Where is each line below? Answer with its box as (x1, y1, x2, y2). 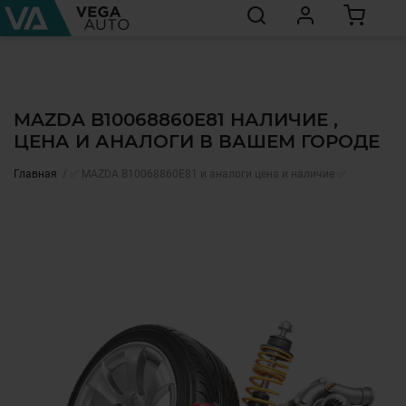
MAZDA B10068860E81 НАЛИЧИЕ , (14, 109, 338, 130)
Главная (14, 168, 57, 180)
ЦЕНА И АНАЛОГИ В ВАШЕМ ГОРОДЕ (14, 130, 380, 152)
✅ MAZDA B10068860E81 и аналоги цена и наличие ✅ (70, 168, 346, 180)
